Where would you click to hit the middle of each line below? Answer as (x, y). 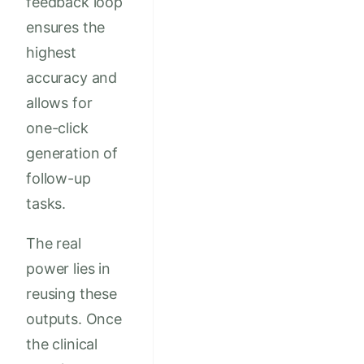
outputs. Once (74, 319)
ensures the (66, 28)
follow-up (58, 179)
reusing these (71, 294)
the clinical (62, 344)
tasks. (46, 204)
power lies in (68, 269)
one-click (57, 128)
